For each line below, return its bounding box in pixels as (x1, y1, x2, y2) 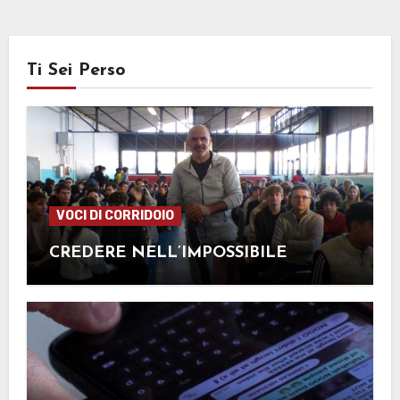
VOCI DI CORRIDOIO (55, 207, 174, 223)
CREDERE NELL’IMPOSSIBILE (48, 244, 287, 262)
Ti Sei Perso (26, 61, 126, 79)
